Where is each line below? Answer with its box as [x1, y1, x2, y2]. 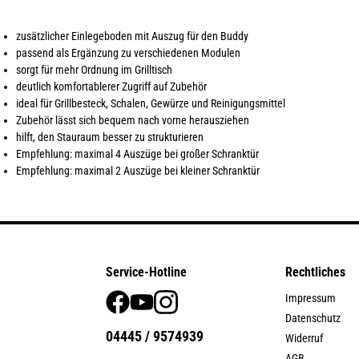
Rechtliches [285, 264, 345, 280]
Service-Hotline [106, 264, 187, 280]
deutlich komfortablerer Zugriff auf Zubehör [16, 80, 207, 93]
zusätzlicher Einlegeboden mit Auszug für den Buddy [16, 30, 248, 42]
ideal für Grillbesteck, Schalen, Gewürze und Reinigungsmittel [16, 97, 285, 110]
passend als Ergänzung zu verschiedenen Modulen [16, 46, 240, 59]
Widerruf [285, 332, 323, 345]
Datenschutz [285, 312, 341, 325]
